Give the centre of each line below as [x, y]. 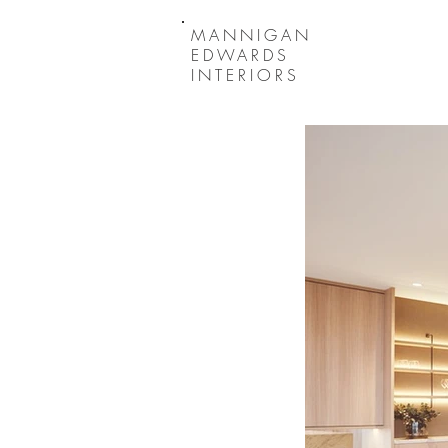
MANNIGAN [251, 35]
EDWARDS [240, 55]
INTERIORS [245, 75]
